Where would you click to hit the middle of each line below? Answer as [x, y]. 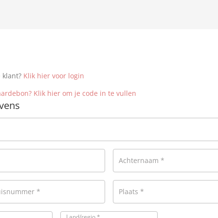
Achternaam [140, 160]
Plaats [128, 191]
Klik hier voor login [54, 76]
